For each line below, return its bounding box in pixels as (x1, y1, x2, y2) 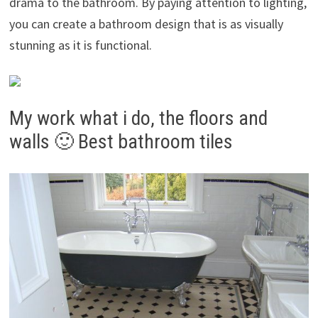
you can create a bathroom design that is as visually (9, 16, 283, 33)
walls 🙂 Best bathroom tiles (9, 130, 233, 154)
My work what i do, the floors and (9, 106, 268, 131)
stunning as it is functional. (9, 37, 152, 54)
